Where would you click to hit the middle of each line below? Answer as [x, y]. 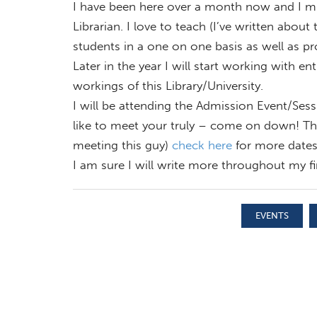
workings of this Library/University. [168, 85]
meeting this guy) [122, 145]
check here [202, 145]
